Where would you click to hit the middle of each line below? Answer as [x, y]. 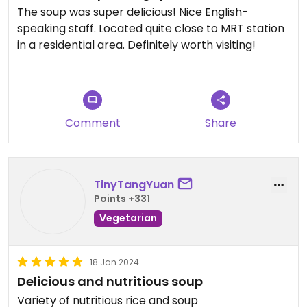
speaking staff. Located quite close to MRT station [151, 28]
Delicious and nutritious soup [110, 281]
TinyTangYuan [134, 184]
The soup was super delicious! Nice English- [133, 12]
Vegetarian [128, 218]
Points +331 [122, 198]
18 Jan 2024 [114, 262]
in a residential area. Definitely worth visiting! [136, 45]
